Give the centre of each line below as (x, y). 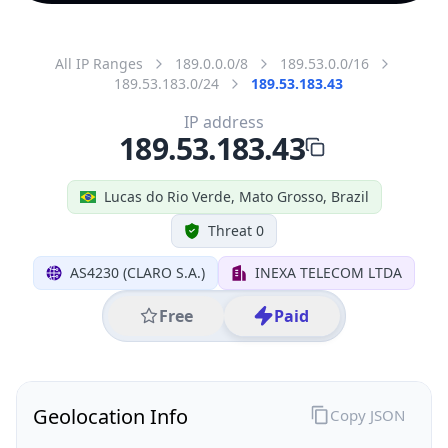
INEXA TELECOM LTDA (328, 272)
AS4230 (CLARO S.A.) (137, 272)
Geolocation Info (110, 416)
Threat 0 (236, 230)
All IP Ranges (99, 63)
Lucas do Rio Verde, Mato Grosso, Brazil (236, 196)
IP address (224, 121)
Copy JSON (367, 414)
